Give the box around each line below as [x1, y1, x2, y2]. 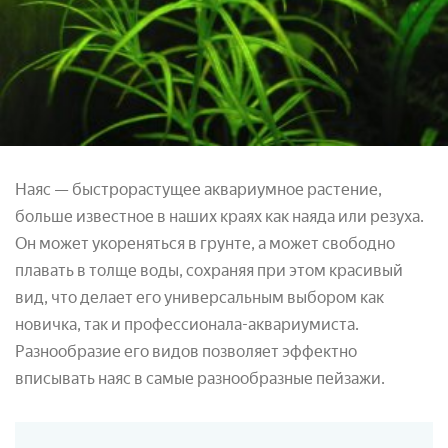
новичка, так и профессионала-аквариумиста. [15, 314, 359, 334]
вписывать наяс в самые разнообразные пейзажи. [15, 368, 385, 388]
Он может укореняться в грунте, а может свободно [15, 233, 395, 253]
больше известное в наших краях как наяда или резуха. [15, 206, 424, 226]
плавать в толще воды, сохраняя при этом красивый [15, 260, 403, 280]
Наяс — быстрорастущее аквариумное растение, [15, 179, 382, 199]
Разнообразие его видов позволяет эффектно [15, 341, 357, 361]
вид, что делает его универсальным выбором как [15, 287, 384, 307]
